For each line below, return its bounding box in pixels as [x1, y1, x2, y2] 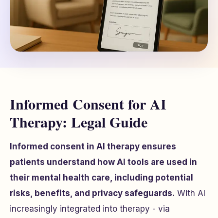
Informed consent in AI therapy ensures [10, 142, 176, 151]
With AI [175, 188, 205, 198]
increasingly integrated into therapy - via [10, 204, 170, 214]
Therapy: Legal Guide [10, 111, 147, 132]
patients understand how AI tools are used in [10, 157, 197, 167]
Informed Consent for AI [10, 93, 166, 114]
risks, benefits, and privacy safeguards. [10, 188, 175, 198]
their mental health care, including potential [10, 173, 193, 182]
